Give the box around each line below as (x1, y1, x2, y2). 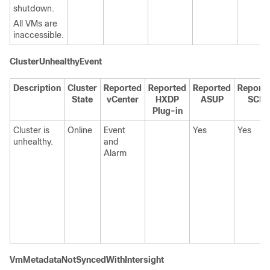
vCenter (107, 95, 139, 104)
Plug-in (152, 106, 183, 116)
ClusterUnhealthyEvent (10, 57, 102, 66)
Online (67, 125, 92, 135)
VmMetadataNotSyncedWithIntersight (10, 255, 164, 265)
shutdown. (13, 4, 54, 13)
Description (13, 83, 61, 93)
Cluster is (13, 125, 49, 135)
